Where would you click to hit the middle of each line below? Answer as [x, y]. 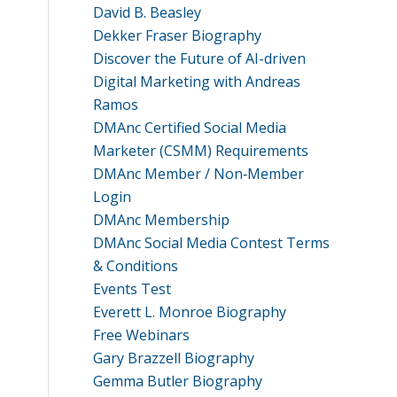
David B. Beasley [148, 12]
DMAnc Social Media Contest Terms [212, 243]
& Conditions [136, 266]
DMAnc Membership [162, 220]
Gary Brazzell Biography [174, 358]
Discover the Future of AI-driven [200, 58]
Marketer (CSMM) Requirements [201, 151]
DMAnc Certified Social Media [190, 128]
